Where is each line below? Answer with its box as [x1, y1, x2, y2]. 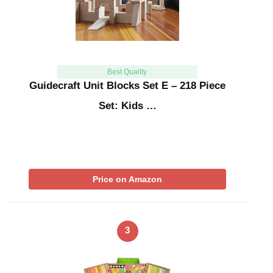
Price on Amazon [93, 174, 162, 185]
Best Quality [107, 68, 147, 77]
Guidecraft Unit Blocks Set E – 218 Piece [29, 80, 225, 92]
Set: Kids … [98, 100, 157, 112]
